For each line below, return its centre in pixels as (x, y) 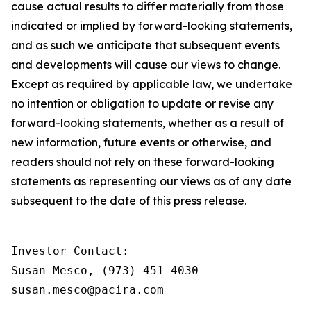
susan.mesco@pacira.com (87, 290)
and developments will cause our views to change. (146, 65)
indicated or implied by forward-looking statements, (152, 26)
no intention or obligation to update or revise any (142, 103)
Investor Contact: (70, 251)
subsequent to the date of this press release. (129, 201)
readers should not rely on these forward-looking (143, 162)
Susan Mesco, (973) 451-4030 (105, 270)
